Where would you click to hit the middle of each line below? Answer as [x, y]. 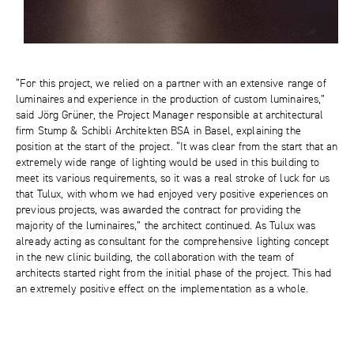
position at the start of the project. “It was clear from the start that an [177, 146]
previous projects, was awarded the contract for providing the [158, 209]
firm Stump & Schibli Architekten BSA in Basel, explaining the [158, 130]
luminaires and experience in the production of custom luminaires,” [171, 98]
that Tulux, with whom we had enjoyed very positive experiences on [172, 193]
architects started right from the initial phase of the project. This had [174, 272]
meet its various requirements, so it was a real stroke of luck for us [173, 177]
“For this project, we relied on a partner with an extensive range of [171, 83]
